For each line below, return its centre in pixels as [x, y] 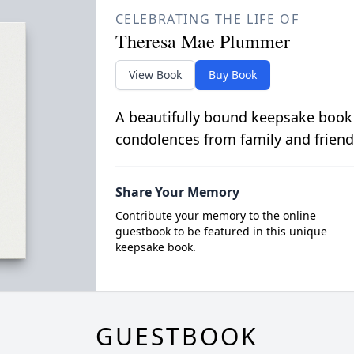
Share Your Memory [177, 192]
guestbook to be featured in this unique [221, 231]
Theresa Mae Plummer [202, 41]
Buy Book [232, 75]
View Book [155, 75]
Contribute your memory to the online [215, 215]
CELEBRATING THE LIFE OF [207, 19]
